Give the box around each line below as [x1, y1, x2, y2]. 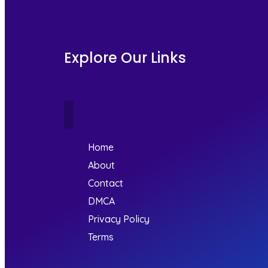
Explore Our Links [64, 47, 186, 68]
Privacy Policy [88, 212, 150, 225]
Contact [88, 176, 123, 189]
